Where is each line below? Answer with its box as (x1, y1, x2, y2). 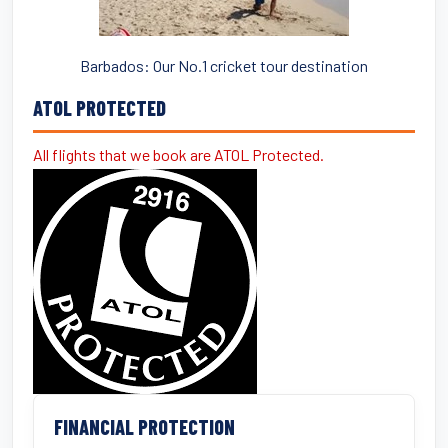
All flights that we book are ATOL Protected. (33, 144, 324, 164)
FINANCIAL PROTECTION (54, 414, 235, 439)
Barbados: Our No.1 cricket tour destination (80, 55, 368, 75)
